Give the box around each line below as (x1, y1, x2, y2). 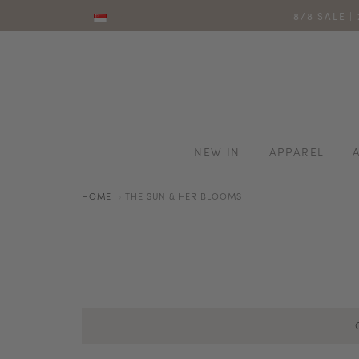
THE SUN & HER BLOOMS (125, 189, 242, 202)
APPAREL (268, 143, 325, 159)
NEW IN (194, 143, 240, 159)
